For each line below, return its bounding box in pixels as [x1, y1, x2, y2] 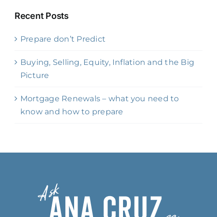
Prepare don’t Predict [20, 34, 106, 44]
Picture [20, 71, 49, 80]
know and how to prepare [20, 107, 124, 117]
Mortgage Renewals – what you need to [20, 94, 179, 104]
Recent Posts [15, 11, 69, 21]
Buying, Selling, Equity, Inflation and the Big [20, 58, 195, 67]
